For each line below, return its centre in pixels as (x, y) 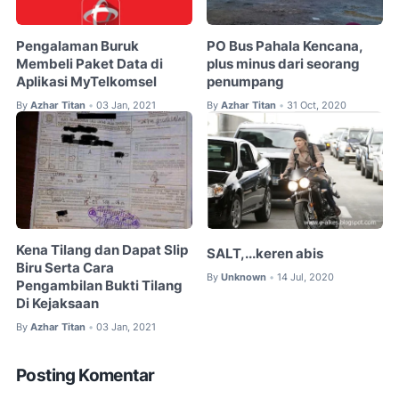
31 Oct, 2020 (317, 105)
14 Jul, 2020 (306, 277)
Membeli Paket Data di (90, 64)
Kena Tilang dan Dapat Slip (102, 250)
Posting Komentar (85, 376)
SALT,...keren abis (265, 253)
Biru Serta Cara (65, 268)
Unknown (244, 277)
